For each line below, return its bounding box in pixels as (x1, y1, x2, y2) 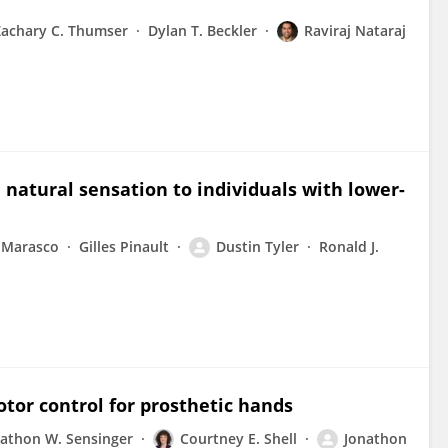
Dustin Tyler (216, 237, 299, 256)
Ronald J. (319, 237, 379, 256)
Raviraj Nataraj (304, 21, 406, 40)
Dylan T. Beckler (148, 21, 257, 40)
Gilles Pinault (79, 237, 169, 256)
